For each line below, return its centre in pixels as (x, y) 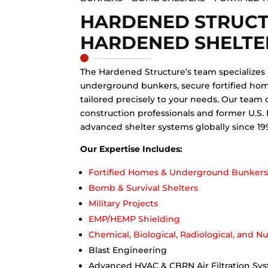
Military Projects (124, 204)
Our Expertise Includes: (132, 149)
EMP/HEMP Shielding (135, 219)
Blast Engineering (128, 250)
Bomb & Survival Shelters (144, 188)
